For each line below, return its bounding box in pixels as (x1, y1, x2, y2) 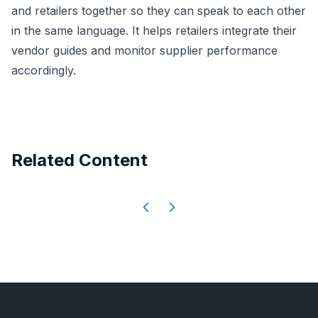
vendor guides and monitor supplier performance (11, 43, 278, 57)
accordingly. (11, 63, 76, 77)
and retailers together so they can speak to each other (11, 4, 306, 18)
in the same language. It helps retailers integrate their (11, 23, 297, 38)
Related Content (11, 150, 148, 170)
